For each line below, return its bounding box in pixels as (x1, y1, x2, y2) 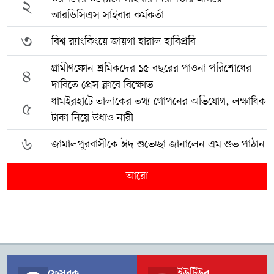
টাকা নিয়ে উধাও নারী (51, 110, 133, 125)
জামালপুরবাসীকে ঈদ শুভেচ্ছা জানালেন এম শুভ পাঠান (51, 137, 265, 152)
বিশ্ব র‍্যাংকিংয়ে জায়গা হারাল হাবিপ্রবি (51, 34, 196, 49)
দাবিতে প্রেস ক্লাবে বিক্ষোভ (51, 77, 153, 92)
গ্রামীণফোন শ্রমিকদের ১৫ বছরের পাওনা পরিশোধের (51, 61, 251, 76)
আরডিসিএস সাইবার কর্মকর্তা (51, 7, 164, 23)
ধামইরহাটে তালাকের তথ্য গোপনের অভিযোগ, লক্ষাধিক (51, 94, 266, 109)
